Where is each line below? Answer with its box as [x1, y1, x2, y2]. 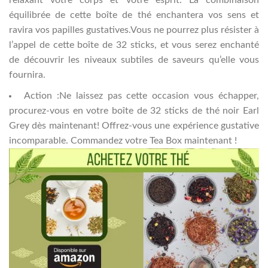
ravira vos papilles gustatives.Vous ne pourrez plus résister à [9, 25, 259, 35]
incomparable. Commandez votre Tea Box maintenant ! [9, 135, 237, 145]
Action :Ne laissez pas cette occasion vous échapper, [23, 90, 259, 100]
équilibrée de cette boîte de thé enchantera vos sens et [9, 10, 259, 20]
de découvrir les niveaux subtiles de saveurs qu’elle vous [9, 55, 259, 65]
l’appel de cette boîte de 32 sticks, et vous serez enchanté [9, 40, 259, 50]
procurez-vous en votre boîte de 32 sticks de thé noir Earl [9, 105, 259, 115]
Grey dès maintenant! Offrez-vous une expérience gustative [9, 120, 259, 130]
